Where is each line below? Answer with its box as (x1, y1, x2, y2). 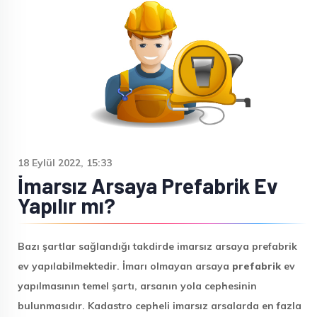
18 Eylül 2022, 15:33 (18, 156, 112, 169)
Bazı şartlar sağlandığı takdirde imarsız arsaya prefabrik (18, 240, 297, 253)
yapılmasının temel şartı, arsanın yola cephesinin (18, 279, 257, 292)
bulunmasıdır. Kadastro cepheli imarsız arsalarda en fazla (18, 299, 301, 312)
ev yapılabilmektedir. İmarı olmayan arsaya (18, 260, 232, 272)
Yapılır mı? (18, 192, 115, 218)
